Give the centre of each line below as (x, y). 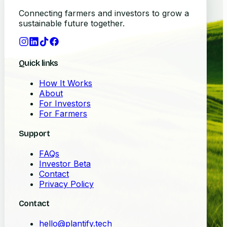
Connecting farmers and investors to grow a (104, 13)
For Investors (65, 104)
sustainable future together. (72, 23)
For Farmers (63, 114)
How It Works (66, 83)
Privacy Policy (66, 184)
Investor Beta (65, 163)
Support (34, 133)
